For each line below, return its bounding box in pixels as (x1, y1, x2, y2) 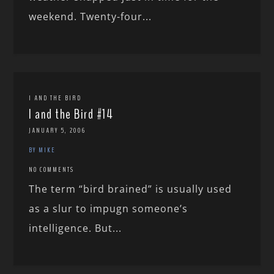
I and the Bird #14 (29, 105, 114, 124)
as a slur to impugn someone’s (29, 202, 188, 216)
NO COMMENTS (29, 165, 75, 175)
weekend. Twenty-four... (29, 10, 152, 24)
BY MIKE (29, 145, 56, 155)
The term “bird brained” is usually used (29, 182, 232, 196)
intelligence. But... (29, 221, 122, 235)
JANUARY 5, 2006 (29, 125, 86, 136)
